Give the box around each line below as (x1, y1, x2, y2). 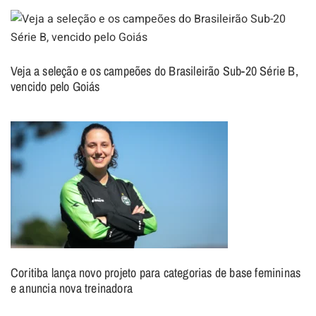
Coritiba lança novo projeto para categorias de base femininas (11, 263, 301, 281)
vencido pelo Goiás (11, 77, 100, 95)
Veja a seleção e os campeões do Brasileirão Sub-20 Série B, (11, 61, 298, 80)
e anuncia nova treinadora (11, 279, 133, 297)
